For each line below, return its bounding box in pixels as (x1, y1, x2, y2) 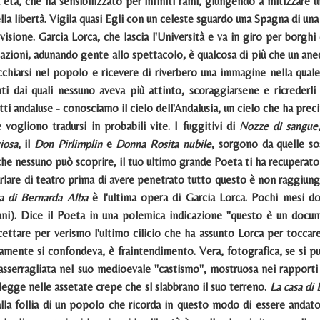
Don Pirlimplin (34, 137, 102, 151)
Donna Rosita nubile (116, 137, 212, 151)
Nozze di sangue (239, 119, 319, 133)
